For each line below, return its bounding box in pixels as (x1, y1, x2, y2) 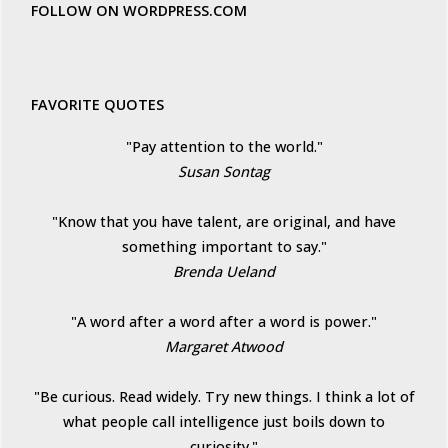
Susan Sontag (178, 162, 270, 182)
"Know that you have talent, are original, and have (52, 212, 396, 232)
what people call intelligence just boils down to (63, 412, 385, 432)
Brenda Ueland (173, 262, 275, 282)
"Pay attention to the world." (125, 137, 323, 157)
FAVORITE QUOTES (30, 94, 164, 114)
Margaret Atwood (165, 337, 283, 357)
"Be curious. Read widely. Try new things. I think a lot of (33, 387, 415, 407)
